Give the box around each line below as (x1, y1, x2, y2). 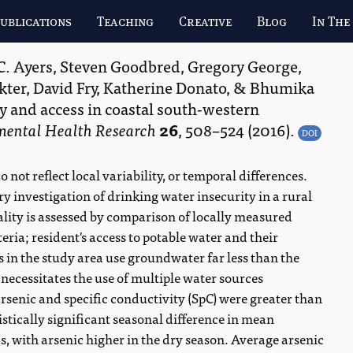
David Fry (33, 73, 96, 100)
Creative (179, 13, 232, 31)
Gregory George (188, 52, 298, 79)
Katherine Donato (103, 73, 226, 100)
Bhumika (250, 73, 314, 100)
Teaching (97, 13, 154, 31)
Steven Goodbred (60, 52, 180, 79)
